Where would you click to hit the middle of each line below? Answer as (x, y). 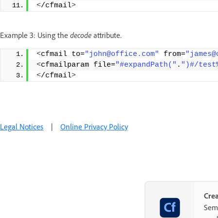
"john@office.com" (122, 54)
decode (82, 35)
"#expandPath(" (146, 65)
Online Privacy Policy (94, 126)
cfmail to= (63, 54)
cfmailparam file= (78, 65)
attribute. (108, 35)
